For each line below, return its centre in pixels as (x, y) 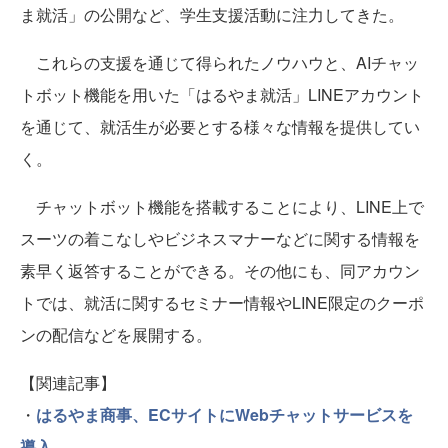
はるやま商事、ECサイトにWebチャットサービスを (224, 414)
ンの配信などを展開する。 (116, 334)
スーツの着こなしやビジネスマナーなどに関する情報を (220, 238)
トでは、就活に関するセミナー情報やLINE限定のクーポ (222, 302)
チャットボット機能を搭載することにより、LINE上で (222, 206)
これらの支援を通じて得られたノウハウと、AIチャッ (219, 62)
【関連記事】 (68, 382)
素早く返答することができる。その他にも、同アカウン (220, 270)
